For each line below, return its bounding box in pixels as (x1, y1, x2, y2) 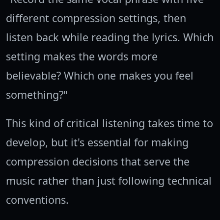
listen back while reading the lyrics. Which (6, 30, 214, 45)
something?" (6, 87, 68, 102)
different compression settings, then (6, 11, 186, 26)
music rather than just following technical (6, 173, 212, 188)
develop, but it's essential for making (6, 135, 189, 150)
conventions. (6, 192, 69, 207)
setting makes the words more (6, 49, 158, 64)
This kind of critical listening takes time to (6, 116, 213, 131)
